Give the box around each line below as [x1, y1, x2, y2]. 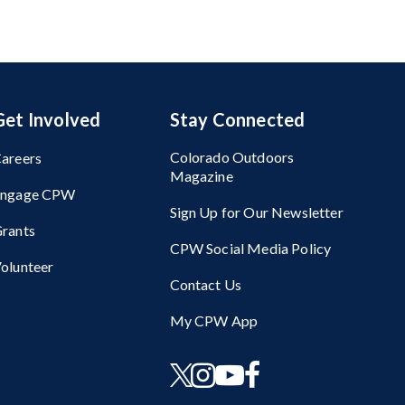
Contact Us [169, 276, 242, 293]
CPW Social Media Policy [169, 240, 332, 257]
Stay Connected [169, 108, 306, 130]
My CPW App [169, 312, 259, 329]
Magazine [169, 167, 233, 184]
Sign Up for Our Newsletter [169, 203, 344, 221]
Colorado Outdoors [169, 148, 295, 165]
